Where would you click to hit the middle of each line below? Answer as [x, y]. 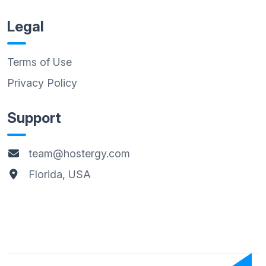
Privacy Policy [42, 83]
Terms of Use [39, 62]
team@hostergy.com [77, 154]
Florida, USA [58, 175]
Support [34, 118]
